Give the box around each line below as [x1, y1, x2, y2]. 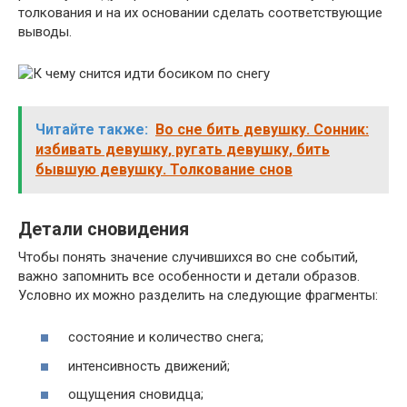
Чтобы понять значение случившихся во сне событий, [18, 248, 358, 265]
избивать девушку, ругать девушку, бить [35, 140, 330, 158]
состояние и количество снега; [68, 329, 263, 345]
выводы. [18, 23, 72, 40]
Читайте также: [35, 120, 148, 138]
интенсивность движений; [68, 357, 230, 374]
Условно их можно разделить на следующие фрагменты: [18, 286, 378, 303]
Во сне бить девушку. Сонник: [155, 120, 369, 138]
